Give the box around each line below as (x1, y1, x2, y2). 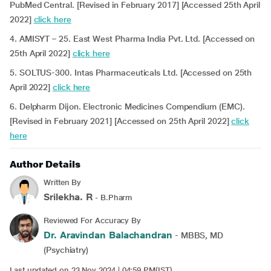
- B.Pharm (93, 193, 132, 202)
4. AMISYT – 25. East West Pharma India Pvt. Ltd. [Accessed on (10, 34, 255, 44)
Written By (44, 178, 82, 187)
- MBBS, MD (172, 230, 224, 240)
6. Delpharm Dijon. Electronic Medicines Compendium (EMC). (10, 102, 245, 111)
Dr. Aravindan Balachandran (44, 229, 172, 241)
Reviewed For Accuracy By (44, 216, 142, 225)
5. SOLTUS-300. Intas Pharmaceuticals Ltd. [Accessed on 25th (10, 68, 252, 77)
